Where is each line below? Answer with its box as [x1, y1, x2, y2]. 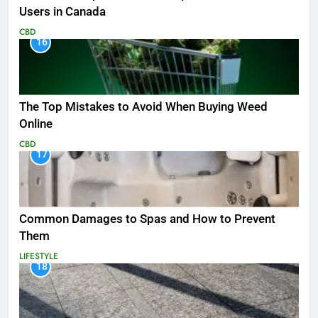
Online [19, 116, 53, 131]
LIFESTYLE [19, 249, 58, 263]
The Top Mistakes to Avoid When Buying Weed [19, 99, 268, 114]
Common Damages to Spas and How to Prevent [19, 212, 275, 226]
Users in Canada [19, 4, 106, 18]
